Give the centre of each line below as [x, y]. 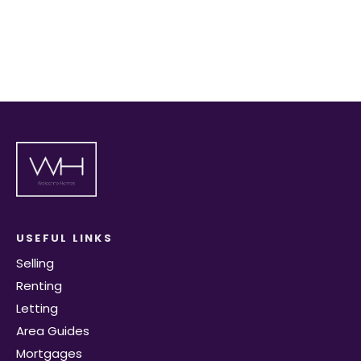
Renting [39, 285]
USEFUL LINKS [64, 238]
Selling [35, 263]
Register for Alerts [180, 24]
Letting [37, 308]
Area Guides [53, 330]
